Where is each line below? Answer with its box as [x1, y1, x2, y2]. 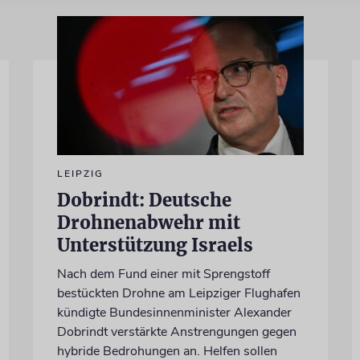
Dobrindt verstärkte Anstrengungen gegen [56, 322, 297, 341]
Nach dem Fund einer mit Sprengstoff [56, 264, 270, 283]
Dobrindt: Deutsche [56, 188, 231, 211]
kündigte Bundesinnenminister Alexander [56, 303, 292, 321]
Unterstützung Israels [56, 233, 253, 256]
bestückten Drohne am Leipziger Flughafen [56, 284, 301, 302]
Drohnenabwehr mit [56, 211, 240, 234]
